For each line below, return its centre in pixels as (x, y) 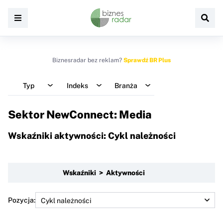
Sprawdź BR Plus (147, 60)
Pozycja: (22, 200)
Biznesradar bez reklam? (88, 60)
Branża (126, 85)
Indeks (77, 85)
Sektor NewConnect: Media (80, 114)
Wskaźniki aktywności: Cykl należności (92, 135)
